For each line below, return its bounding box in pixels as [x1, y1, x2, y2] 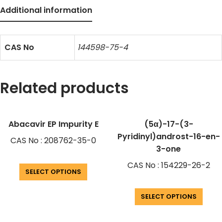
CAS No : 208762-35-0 [10, 135, 97, 147]
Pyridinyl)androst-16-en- [117, 131, 220, 143]
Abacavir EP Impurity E [8, 118, 99, 130]
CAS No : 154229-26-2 [127, 160, 210, 171]
